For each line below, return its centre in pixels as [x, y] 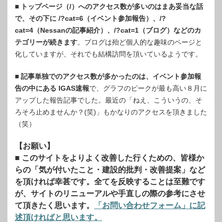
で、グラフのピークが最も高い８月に [148, 88]
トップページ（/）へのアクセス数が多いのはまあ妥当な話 [112, 6]
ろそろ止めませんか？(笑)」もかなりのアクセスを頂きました [111, 112]
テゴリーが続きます [46, 42]
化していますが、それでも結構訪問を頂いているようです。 [109, 54]
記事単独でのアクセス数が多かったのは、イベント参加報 [111, 76]
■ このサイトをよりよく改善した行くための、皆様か [110, 158]
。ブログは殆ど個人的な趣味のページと [140, 42]
